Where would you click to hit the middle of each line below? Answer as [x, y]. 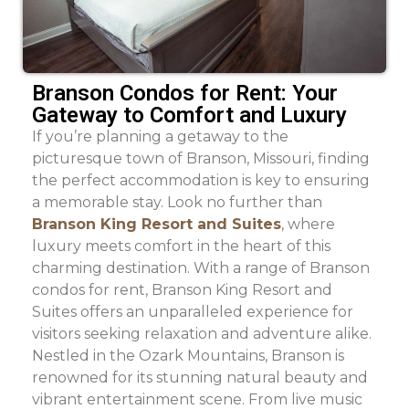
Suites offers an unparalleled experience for [193, 311]
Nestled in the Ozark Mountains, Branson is [188, 355]
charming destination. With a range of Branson [201, 267]
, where [308, 224]
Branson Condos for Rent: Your [185, 93]
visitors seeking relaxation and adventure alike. [202, 333]
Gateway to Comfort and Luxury [189, 115]
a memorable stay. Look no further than [177, 202]
